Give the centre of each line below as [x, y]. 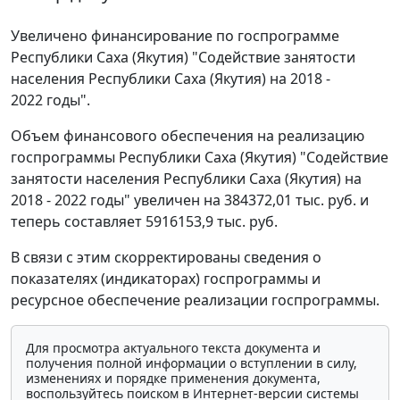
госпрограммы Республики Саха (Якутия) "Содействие [200, 157]
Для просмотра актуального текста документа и [173, 347]
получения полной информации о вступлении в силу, [192, 362]
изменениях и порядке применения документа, [173, 378]
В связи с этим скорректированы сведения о [166, 257]
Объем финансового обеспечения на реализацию [187, 135]
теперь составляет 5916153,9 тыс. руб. [144, 221]
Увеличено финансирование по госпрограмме [175, 35]
